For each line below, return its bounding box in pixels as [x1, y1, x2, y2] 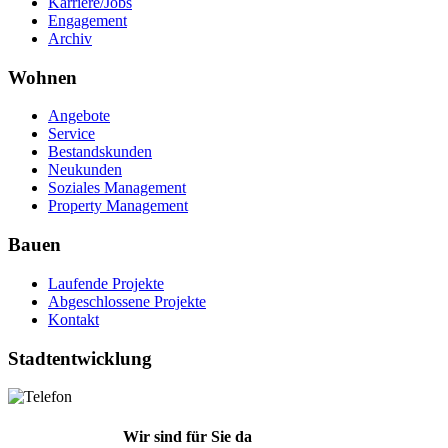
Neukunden [48, 161, 122, 179]
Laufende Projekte [48, 274, 164, 292]
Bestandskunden [48, 143, 152, 161]
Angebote [48, 107, 110, 125]
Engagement [48, 11, 127, 29]
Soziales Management [48, 179, 186, 197]
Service [48, 125, 95, 143]
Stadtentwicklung [8, 347, 152, 369]
